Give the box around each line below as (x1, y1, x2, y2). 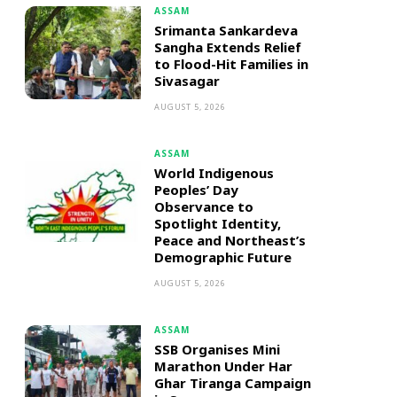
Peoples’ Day (153, 181, 238, 198)
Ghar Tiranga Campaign (153, 374, 311, 392)
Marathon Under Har (153, 357, 292, 375)
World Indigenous (153, 164, 274, 182)
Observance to (153, 198, 253, 215)
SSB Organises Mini (153, 340, 280, 358)
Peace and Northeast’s (153, 231, 306, 249)
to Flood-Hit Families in (153, 55, 308, 73)
